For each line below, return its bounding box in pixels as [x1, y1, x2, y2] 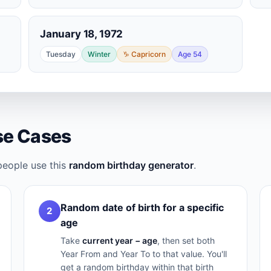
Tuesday [46, 50, 76, 59]
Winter [88, 50, 111, 59]
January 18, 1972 [40, 28, 123, 40]
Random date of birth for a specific [60, 201, 224, 214]
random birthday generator [69, 159, 194, 171]
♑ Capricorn [123, 50, 166, 59]
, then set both [157, 235, 215, 246]
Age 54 [178, 50, 202, 59]
